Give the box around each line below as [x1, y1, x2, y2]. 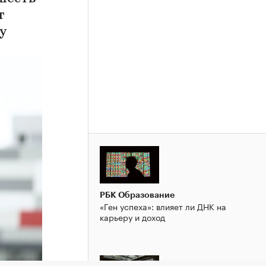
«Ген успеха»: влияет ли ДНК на [100, 199, 226, 213]
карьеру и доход [100, 210, 165, 223]
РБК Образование [100, 190, 175, 199]
